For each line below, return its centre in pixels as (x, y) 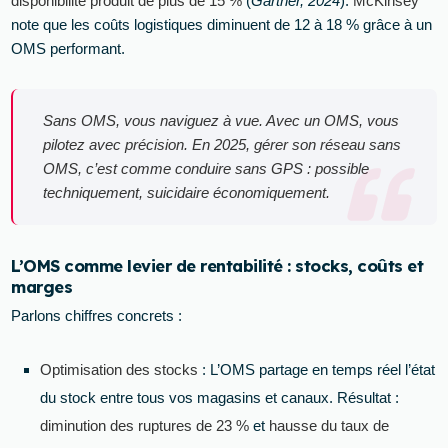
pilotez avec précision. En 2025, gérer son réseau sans (222, 144)
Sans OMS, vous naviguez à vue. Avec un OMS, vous (221, 120)
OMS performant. (68, 48)
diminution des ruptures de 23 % (145, 426)
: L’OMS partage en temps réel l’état (317, 370)
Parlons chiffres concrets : (97, 316)
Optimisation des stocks (119, 370)
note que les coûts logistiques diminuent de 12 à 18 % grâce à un (222, 24)
